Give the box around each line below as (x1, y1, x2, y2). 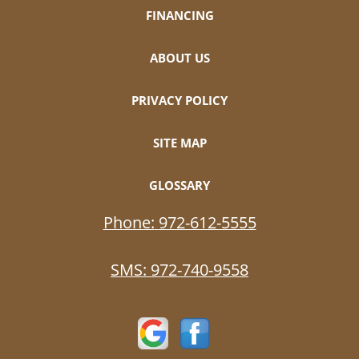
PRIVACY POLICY (131, 91, 228, 108)
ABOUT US (149, 49, 210, 66)
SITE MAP (152, 134, 207, 151)
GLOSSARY (149, 176, 210, 193)
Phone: (103, 211, 155, 233)
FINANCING (145, 6, 214, 23)
